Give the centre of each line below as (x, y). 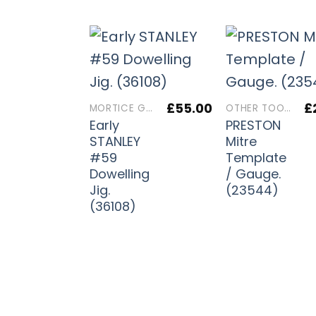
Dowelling (119, 174)
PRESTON (254, 125)
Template (256, 157)
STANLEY (115, 141)
